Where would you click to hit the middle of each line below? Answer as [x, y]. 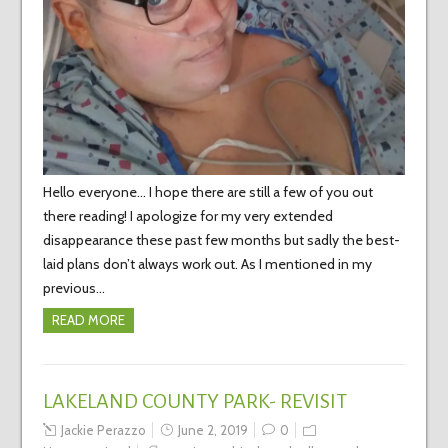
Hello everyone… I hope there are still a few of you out [207, 192]
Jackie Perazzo [103, 430]
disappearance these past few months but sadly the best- [221, 240]
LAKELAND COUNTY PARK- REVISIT [194, 401]
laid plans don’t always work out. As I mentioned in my [207, 264]
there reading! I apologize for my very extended [187, 216]
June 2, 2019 [212, 430]
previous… [73, 288]
